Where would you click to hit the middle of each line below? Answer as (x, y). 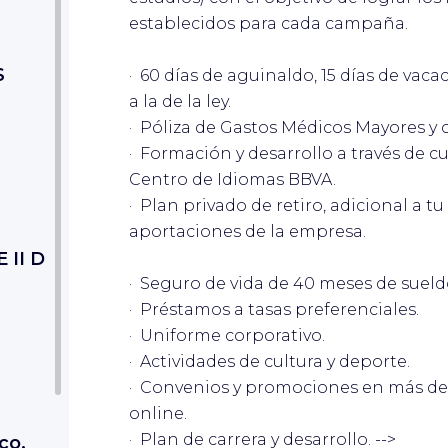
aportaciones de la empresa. (247, 231)
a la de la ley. (180, 101)
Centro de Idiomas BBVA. (232, 179)
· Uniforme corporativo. (227, 335)
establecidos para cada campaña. (268, 23)
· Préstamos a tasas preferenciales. (274, 309)
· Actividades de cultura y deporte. (269, 361)
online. (158, 413)
